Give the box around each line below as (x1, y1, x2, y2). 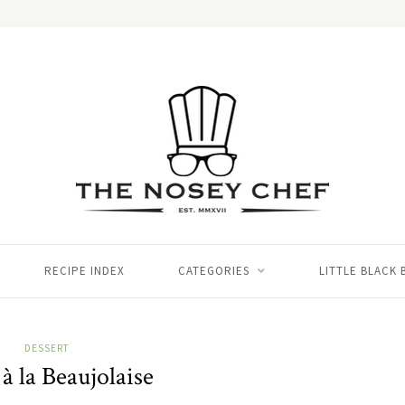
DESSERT (24, 342, 69, 354)
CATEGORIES (177, 263, 250, 278)
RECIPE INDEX (43, 263, 125, 278)
